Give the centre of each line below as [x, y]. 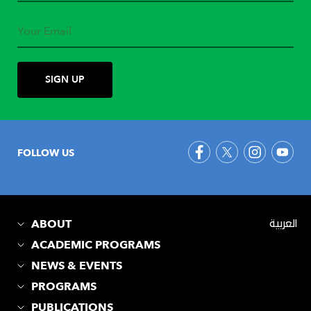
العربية [283, 225]
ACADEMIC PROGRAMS [96, 245]
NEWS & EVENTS [77, 266]
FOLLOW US [46, 153]
